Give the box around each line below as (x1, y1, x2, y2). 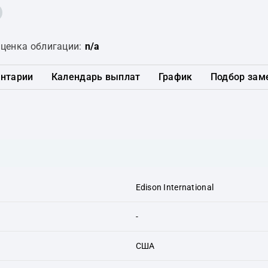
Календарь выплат (51, 71, 141, 83)
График (158, 71, 193, 83)
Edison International (135, 182, 214, 192)
